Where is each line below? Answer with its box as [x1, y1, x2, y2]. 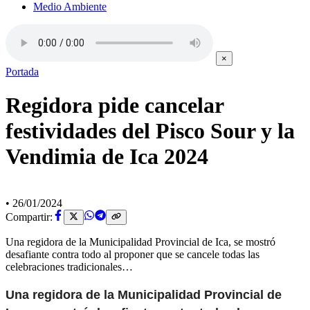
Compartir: [6, 211, 53, 224]
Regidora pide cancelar [6, 93, 224, 118]
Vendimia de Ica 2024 [6, 144, 208, 170]
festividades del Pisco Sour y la [6, 118, 295, 144]
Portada [6, 66, 39, 77]
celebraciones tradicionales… [6, 261, 133, 273]
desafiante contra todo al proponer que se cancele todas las [6, 248, 259, 261]
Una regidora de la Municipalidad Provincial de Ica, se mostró [6, 236, 275, 248]
